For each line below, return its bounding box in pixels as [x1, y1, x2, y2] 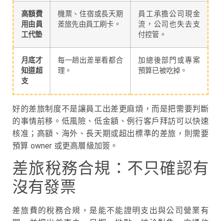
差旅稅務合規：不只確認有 [12, 159, 209, 178]
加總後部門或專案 [138, 56, 200, 65]
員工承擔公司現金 [138, 9, 200, 18]
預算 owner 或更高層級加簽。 [12, 141, 118, 150]
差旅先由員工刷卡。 [58, 20, 121, 29]
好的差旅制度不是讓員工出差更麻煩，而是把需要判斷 [12, 104, 209, 113]
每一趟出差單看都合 [58, 56, 123, 65]
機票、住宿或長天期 [58, 9, 123, 18]
